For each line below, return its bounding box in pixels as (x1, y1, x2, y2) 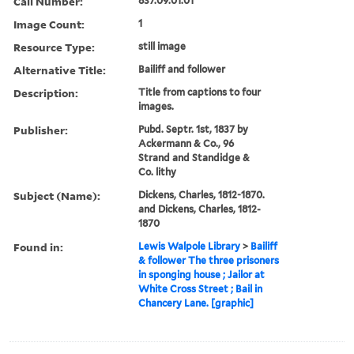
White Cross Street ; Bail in (138, 282, 263, 295)
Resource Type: (13, 39, 95, 55)
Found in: (13, 239, 63, 254)
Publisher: (13, 122, 68, 137)
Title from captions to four (138, 85, 262, 98)
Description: (13, 85, 78, 100)
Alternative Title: (13, 62, 106, 77)
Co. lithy (138, 165, 177, 178)
